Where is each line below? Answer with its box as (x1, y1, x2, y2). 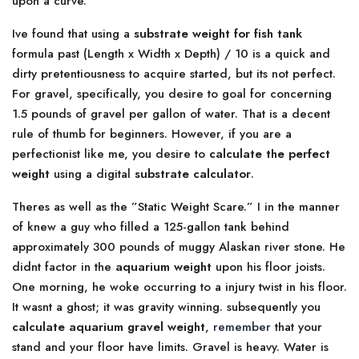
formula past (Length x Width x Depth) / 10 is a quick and (12, 45, 330, 63)
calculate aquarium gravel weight (12, 318, 205, 336)
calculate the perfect (209, 145, 330, 163)
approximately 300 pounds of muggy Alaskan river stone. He (12, 238, 345, 256)
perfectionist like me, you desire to (12, 145, 209, 163)
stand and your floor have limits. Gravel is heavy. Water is (12, 338, 329, 356)
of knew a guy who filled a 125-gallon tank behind (12, 218, 289, 236)
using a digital (50, 165, 135, 183)
